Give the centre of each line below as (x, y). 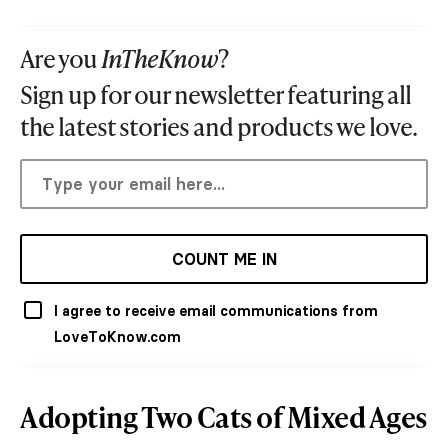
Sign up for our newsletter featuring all (215, 95)
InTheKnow (159, 59)
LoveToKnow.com (117, 337)
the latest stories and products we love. (218, 127)
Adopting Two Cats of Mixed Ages (223, 417)
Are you (60, 59)
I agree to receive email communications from (216, 311)
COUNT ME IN (224, 259)
